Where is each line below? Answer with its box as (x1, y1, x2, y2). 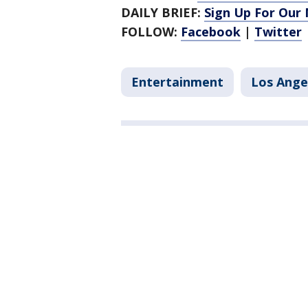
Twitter (254, 23, 302, 40)
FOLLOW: (121, 23, 181, 40)
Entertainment (131, 74, 223, 90)
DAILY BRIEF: (121, 4, 204, 21)
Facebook (181, 23, 241, 40)
